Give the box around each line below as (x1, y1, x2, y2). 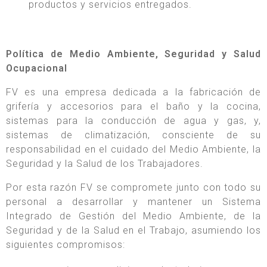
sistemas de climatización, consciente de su (6, 129, 261, 141)
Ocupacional (6, 63, 67, 74)
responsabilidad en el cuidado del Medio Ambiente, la (6, 144, 261, 156)
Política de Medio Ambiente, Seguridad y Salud (6, 48, 261, 60)
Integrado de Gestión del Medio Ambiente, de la (6, 210, 261, 222)
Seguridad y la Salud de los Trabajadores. (6, 158, 203, 170)
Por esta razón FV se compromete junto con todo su (6, 182, 261, 194)
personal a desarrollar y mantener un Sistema (6, 196, 261, 208)
